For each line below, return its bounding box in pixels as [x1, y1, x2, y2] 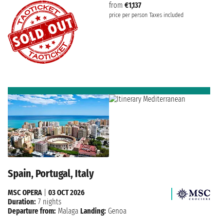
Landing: [80, 206, 106, 216]
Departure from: [8, 206, 56, 216]
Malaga [58, 206, 78, 216]
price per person [109, 11, 147, 19]
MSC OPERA [8, 188, 42, 198]
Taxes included [149, 11, 183, 19]
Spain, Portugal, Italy [8, 167, 94, 181]
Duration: [8, 197, 36, 207]
